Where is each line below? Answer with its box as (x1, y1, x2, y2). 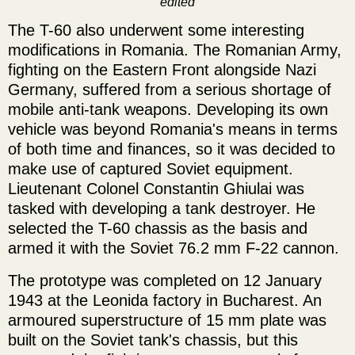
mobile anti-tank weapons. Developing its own (8, 101, 328, 119)
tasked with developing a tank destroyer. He (8, 200, 315, 218)
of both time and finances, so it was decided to (8, 140, 335, 158)
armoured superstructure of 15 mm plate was (8, 311, 326, 330)
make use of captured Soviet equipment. (8, 160, 293, 178)
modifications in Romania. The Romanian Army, (8, 41, 342, 59)
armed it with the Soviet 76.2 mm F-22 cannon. (8, 239, 339, 258)
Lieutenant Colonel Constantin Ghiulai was (8, 180, 304, 198)
